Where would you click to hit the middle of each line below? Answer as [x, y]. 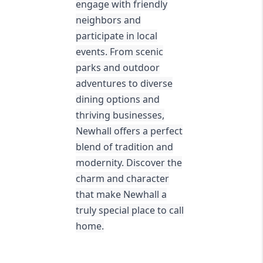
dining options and [117, 100]
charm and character [122, 179]
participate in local [116, 36]
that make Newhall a [121, 195]
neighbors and [108, 20]
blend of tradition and [124, 147]
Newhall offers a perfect [129, 131]
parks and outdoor [117, 68]
